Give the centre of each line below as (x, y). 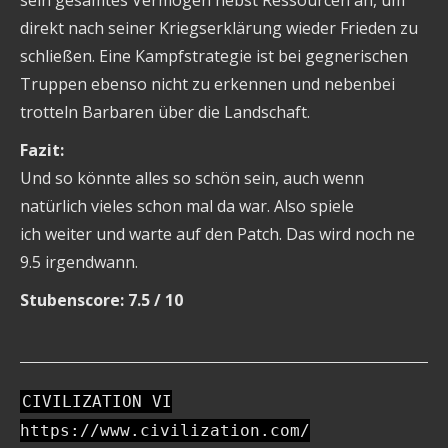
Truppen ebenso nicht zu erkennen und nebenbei (207, 84)
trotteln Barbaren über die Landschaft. (165, 112)
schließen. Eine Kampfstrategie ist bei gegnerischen (214, 56)
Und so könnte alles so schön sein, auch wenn (192, 178)
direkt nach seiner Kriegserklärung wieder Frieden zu (219, 28)
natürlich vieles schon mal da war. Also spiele (187, 206)
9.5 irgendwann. (79, 262)
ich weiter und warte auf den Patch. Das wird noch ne (217, 234)
